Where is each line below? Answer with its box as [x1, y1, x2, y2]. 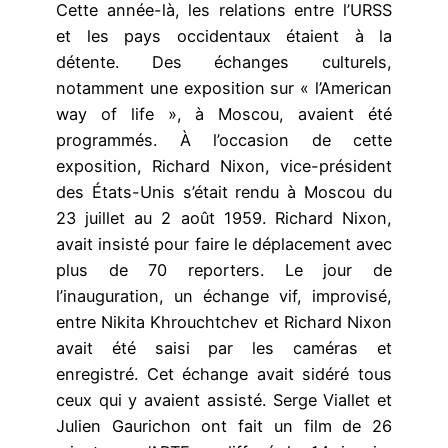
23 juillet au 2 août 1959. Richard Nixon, [56, 208, 392, 229]
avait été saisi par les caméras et [56, 338, 392, 359]
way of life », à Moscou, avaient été [56, 104, 392, 125]
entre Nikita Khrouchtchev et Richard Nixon [56, 312, 392, 333]
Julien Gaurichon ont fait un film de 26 [56, 416, 392, 437]
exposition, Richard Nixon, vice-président [56, 156, 392, 177]
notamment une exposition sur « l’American [56, 78, 392, 99]
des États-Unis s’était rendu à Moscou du [56, 182, 392, 203]
